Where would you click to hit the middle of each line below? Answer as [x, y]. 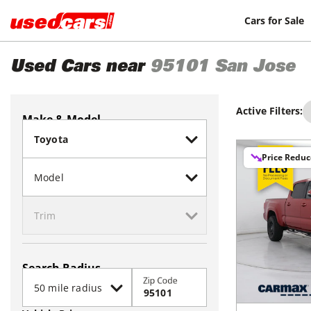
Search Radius [61, 268]
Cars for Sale [274, 20]
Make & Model [61, 119]
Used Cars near [77, 68]
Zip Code [160, 280]
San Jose [255, 68]
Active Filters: [270, 111]
